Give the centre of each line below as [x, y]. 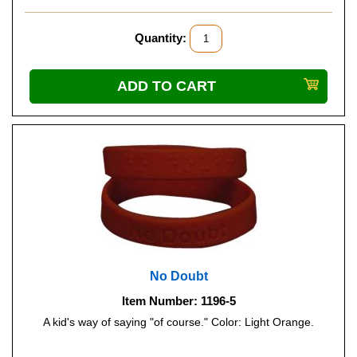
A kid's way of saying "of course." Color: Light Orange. [178, 322]
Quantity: [161, 38]
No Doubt [178, 276]
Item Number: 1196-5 [178, 301]
